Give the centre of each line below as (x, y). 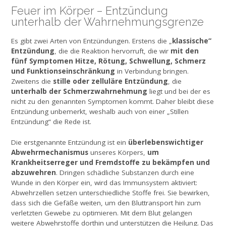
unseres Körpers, (118, 152)
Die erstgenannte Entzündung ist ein (70, 142)
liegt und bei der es (179, 92)
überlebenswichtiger (166, 142)
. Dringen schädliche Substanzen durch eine (125, 172)
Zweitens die (32, 81)
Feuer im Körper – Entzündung (90, 10)
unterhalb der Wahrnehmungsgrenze (107, 21)
